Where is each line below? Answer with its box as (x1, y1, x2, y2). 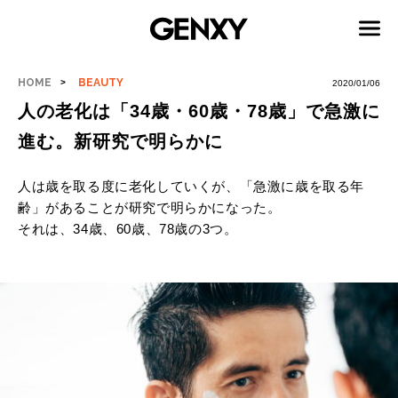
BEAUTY (78, 76, 124, 89)
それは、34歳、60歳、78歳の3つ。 (18, 221, 238, 236)
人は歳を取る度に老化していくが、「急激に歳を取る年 (18, 179, 365, 194)
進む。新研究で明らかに (18, 131, 223, 151)
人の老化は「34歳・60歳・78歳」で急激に (18, 101, 380, 121)
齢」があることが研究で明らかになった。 (18, 200, 282, 215)
